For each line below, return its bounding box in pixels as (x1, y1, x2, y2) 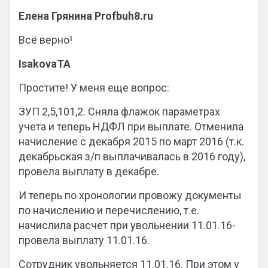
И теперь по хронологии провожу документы (19, 189, 242, 202)
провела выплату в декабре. (19, 165, 159, 178)
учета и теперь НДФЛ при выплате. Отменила (19, 120, 243, 133)
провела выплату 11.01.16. (19, 234, 150, 246)
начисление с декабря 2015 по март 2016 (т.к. (19, 135, 244, 148)
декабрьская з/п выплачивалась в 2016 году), (19, 150, 245, 163)
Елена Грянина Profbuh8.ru (19, 10, 153, 22)
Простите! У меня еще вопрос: (19, 81, 169, 94)
